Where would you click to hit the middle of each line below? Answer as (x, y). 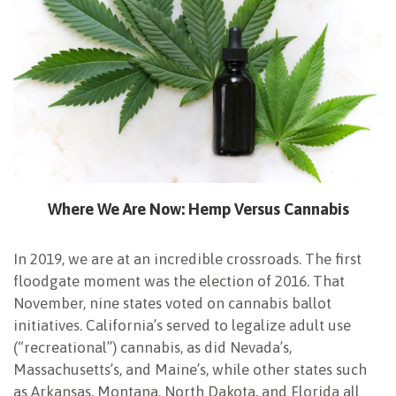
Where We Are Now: (116, 209)
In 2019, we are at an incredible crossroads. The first (187, 259)
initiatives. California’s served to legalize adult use (182, 326)
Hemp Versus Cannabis (267, 209)
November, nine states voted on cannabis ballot (172, 304)
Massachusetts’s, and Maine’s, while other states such (190, 370)
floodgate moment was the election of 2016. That (179, 282)
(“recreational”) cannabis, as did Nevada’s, (152, 348)
